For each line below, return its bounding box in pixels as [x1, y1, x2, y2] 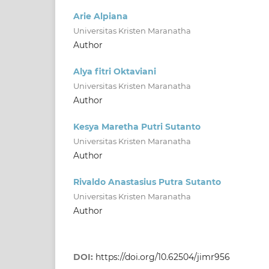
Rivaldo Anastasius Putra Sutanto [73, 176, 221, 187]
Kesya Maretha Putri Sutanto [73, 121, 201, 132]
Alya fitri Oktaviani [73, 65, 156, 77]
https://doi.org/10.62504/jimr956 [95, 251, 230, 262]
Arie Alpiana [73, 10, 128, 22]
